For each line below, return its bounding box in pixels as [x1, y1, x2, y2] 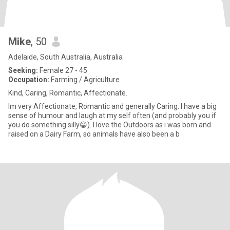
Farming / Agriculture [49, 75, 120, 84]
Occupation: [8, 75, 49, 84]
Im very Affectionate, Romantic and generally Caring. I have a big [8, 102, 181, 110]
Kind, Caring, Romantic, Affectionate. [8, 89, 127, 97]
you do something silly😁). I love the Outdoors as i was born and [8, 121, 211, 129]
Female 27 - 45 [38, 66, 87, 74]
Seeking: [8, 66, 38, 74]
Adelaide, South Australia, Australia [8, 53, 123, 61]
